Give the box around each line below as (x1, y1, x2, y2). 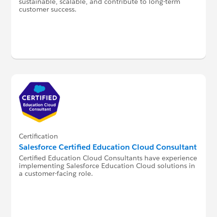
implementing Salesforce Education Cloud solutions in (18, 161, 195, 170)
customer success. (18, 5, 77, 14)
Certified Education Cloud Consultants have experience (18, 153, 197, 162)
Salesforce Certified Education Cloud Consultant (18, 141, 197, 152)
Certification (18, 131, 58, 140)
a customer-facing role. (18, 169, 93, 178)
